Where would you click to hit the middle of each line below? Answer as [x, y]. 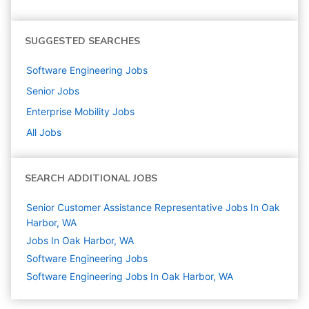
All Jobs [44, 132]
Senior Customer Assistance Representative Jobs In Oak [153, 207]
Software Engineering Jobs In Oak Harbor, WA [130, 276]
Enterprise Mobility [68, 111]
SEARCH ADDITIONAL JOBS [91, 178]
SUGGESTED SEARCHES [82, 41]
